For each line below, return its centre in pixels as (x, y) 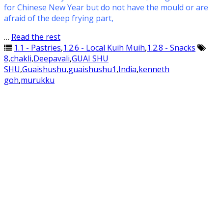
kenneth (154, 69)
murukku (38, 80)
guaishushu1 (92, 69)
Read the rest (36, 37)
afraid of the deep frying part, (59, 18)
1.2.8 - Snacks (171, 48)
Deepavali (52, 58)
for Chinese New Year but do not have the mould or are (106, 7)
